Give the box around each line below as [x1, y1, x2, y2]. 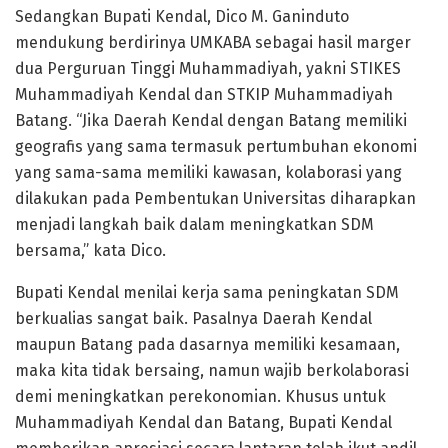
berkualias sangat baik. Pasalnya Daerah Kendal [15, 308, 372, 328]
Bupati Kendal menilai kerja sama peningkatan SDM [15, 282, 399, 302]
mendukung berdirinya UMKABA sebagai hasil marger [15, 32, 411, 52]
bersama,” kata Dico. [15, 240, 166, 260]
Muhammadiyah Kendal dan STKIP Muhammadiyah [15, 84, 393, 104]
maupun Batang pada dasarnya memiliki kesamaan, [15, 334, 400, 354]
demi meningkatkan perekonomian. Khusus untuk [15, 386, 386, 406]
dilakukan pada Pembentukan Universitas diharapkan [15, 188, 416, 208]
